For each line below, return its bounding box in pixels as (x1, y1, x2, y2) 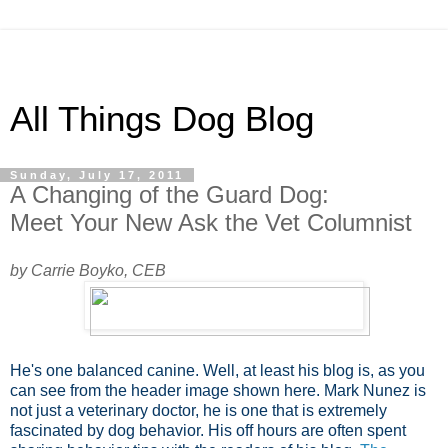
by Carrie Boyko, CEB (10, 261, 166, 279)
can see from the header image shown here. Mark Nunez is (10, 381, 426, 399)
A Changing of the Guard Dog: (10, 181, 329, 208)
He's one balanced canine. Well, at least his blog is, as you (10, 361, 425, 379)
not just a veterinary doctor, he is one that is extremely (10, 401, 387, 419)
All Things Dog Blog (10, 100, 314, 138)
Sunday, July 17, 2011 (10, 169, 184, 181)
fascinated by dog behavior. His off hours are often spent (10, 421, 406, 439)
